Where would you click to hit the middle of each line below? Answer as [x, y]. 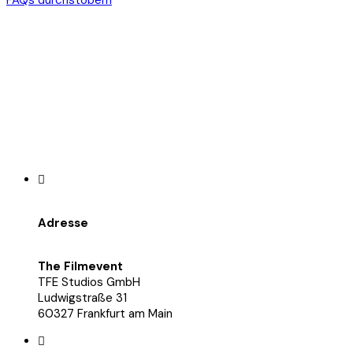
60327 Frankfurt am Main [105, 313]
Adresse [63, 223]
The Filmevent [80, 266]
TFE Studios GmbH [89, 282]
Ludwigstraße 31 [82, 297]
